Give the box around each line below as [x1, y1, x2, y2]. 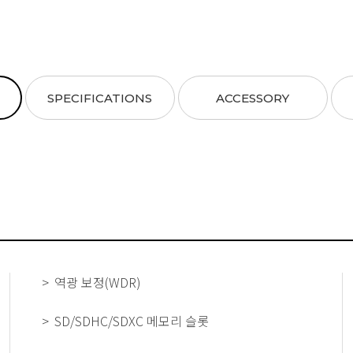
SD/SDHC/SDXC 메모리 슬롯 [54, 311, 210, 330]
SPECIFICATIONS [47, 90, 153, 106]
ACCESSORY [216, 90, 290, 106]
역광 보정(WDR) [54, 273, 142, 292]
